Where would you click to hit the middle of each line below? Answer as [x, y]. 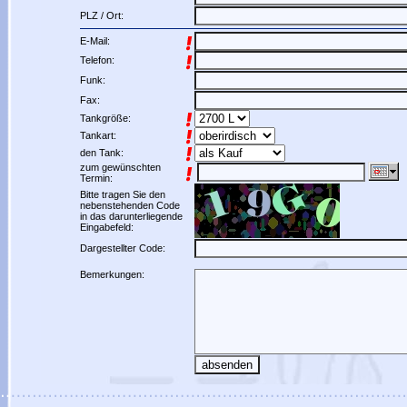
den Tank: [101, 153]
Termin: [96, 178]
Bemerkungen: [116, 274]
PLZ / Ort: [101, 15]
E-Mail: [94, 41]
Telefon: [97, 60]
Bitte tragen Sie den [122, 194]
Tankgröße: [105, 118]
